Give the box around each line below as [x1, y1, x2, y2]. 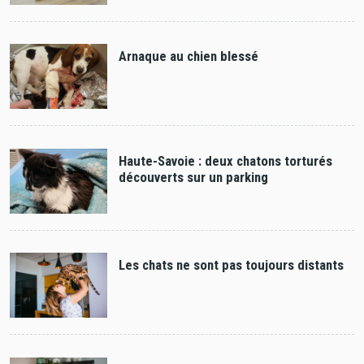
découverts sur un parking [118, 168, 268, 185]
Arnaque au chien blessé [118, 48, 258, 65]
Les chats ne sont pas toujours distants [118, 257, 344, 274]
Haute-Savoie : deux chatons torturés [118, 152, 332, 169]
